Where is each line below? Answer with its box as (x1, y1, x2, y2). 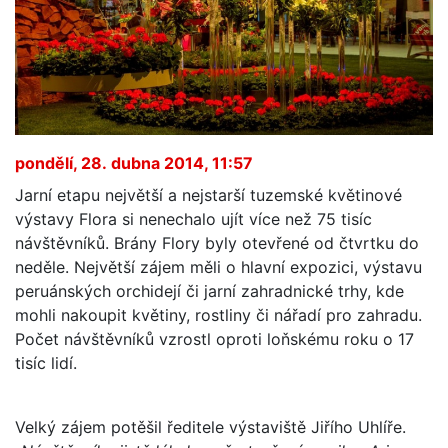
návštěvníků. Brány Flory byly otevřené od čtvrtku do (15, 232, 419, 253)
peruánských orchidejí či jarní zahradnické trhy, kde (15, 280, 404, 301)
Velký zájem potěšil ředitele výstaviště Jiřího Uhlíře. (15, 416, 406, 437)
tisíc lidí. (15, 352, 77, 373)
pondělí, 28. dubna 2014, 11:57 (15, 152, 253, 173)
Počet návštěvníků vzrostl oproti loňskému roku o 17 (15, 328, 414, 349)
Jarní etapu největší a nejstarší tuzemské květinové (15, 184, 402, 205)
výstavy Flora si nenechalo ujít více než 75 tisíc (15, 208, 372, 229)
